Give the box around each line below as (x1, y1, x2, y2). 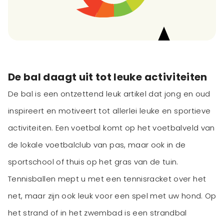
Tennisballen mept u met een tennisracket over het (8, 173, 206, 184)
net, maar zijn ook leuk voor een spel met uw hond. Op (8, 190, 216, 201)
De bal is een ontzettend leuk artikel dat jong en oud (8, 88, 210, 99)
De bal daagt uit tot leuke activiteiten (8, 70, 207, 84)
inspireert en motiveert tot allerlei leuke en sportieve (8, 105, 211, 116)
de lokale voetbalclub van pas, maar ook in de (8, 139, 186, 150)
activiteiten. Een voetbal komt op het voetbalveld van (8, 122, 215, 133)
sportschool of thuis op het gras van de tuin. (8, 156, 178, 167)
